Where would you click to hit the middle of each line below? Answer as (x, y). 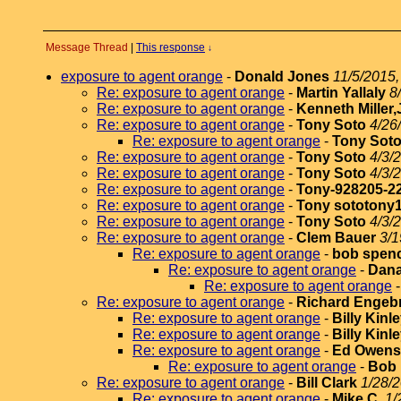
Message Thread (87, 47)
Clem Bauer (336, 238)
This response (171, 47)
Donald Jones (282, 77)
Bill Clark (327, 383)
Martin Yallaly (343, 93)
